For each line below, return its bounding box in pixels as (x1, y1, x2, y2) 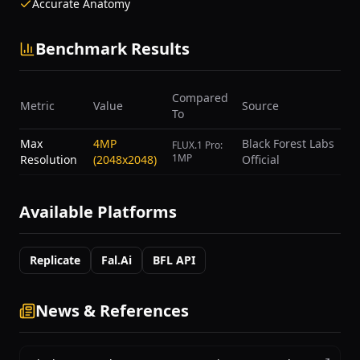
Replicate (30, 252, 80, 268)
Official (242, 152, 280, 167)
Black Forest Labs (242, 136, 334, 151)
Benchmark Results (35, 38, 190, 59)
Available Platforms (19, 201, 177, 223)
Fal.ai (101, 252, 132, 268)
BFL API (153, 252, 195, 268)
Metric (20, 98, 55, 113)
